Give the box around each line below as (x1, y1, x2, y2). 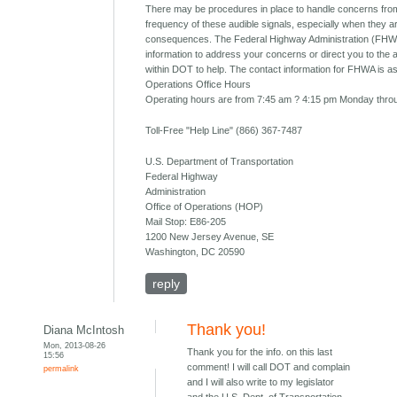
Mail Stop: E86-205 (145, 216, 227, 228)
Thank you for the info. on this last (187, 346, 333, 358)
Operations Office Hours (145, 79, 252, 90)
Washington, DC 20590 (145, 246, 245, 258)
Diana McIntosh (43, 323, 125, 338)
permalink (43, 363, 80, 374)
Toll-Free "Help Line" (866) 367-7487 (145, 125, 303, 136)
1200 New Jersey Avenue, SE (145, 231, 275, 243)
